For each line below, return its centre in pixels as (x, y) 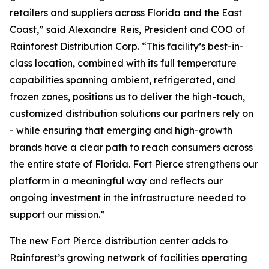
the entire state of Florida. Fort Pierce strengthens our (134, 164)
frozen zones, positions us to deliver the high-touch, (127, 97)
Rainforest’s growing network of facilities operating (128, 258)
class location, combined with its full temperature (123, 63)
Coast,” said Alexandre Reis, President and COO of (127, 29)
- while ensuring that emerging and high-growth (121, 130)
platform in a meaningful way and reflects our (116, 181)
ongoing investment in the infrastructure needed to (128, 198)
